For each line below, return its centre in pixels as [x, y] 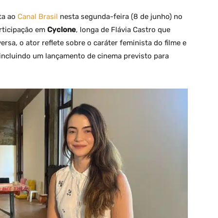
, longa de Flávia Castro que [123, 30]
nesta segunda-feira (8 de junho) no [120, 17]
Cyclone [62, 30]
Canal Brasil [38, 17]
